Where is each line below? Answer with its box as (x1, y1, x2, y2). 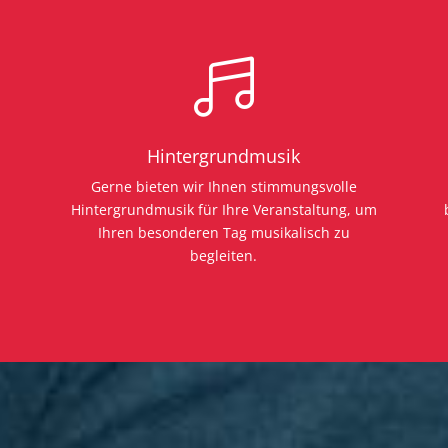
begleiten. (190, 245, 258, 265)
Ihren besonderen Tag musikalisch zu (97, 222, 350, 242)
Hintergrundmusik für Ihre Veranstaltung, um (70, 199, 377, 219)
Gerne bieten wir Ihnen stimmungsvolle (90, 176, 357, 196)
